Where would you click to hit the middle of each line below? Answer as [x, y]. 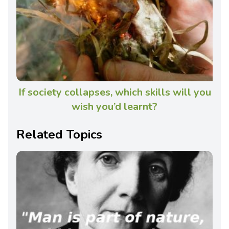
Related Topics [59, 135]
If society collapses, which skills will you [114, 93]
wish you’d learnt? [114, 107]
